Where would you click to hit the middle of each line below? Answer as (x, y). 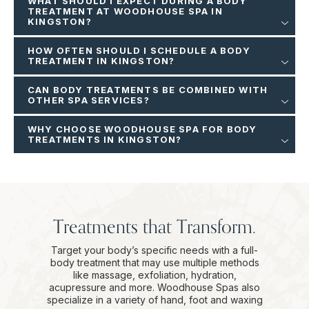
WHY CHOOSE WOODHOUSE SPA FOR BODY (142, 129)
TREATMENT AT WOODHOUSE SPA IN (125, 11)
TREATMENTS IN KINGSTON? (105, 140)
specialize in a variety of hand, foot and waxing (154, 300)
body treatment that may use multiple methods (154, 263)
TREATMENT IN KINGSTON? (101, 61)
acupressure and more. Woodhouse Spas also (154, 288)
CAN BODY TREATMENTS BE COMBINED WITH (148, 90)
